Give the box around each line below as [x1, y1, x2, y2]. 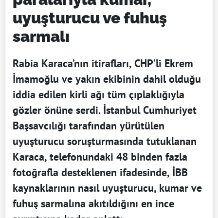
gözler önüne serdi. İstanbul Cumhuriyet [13, 103, 197, 117]
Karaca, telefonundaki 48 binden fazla [13, 149, 187, 163]
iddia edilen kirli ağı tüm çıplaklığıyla [13, 87, 184, 101]
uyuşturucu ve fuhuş [13, 8, 167, 27]
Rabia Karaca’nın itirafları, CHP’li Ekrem [13, 56, 193, 70]
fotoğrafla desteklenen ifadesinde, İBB [13, 165, 188, 179]
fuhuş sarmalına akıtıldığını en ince [13, 196, 174, 210]
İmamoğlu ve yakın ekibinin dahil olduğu [13, 72, 201, 86]
